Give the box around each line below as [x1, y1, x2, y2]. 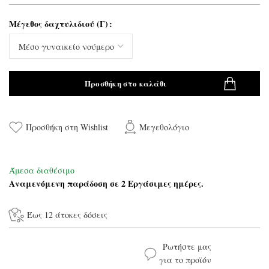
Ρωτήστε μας [163, 241, 212, 253]
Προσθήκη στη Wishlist [25, 121, 108, 133]
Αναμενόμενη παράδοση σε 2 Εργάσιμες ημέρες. [9, 177, 204, 190]
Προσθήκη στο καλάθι [84, 77, 167, 89]
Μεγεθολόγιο [139, 121, 190, 133]
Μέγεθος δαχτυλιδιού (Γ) [9, 17, 108, 31]
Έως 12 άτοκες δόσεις [27, 209, 107, 221]
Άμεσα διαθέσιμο [9, 165, 74, 177]
